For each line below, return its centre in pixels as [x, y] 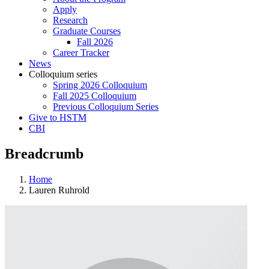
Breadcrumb [44, 153]
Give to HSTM [58, 117]
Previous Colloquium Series [106, 107]
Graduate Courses [87, 31]
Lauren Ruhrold [59, 190]
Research [70, 20]
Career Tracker [81, 53]
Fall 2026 [95, 42]
